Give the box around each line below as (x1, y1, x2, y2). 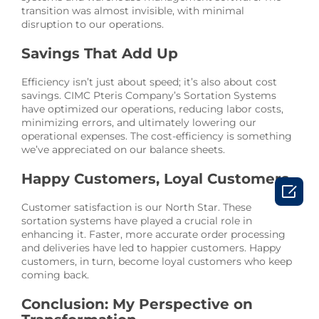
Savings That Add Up (21, 45, 178, 63)
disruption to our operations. (21, 18, 164, 31)
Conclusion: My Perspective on (21, 296, 253, 313)
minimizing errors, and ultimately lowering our (21, 116, 256, 130)
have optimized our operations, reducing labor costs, (21, 103, 283, 116)
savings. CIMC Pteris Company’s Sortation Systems (21, 89, 276, 103)
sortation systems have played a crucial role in (21, 214, 252, 228)
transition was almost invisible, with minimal (21, 4, 244, 18)
